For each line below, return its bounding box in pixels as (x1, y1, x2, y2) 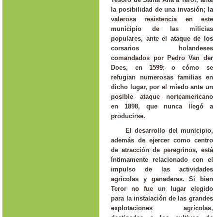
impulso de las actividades (111, 166, 213, 173)
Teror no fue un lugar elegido (111, 185, 213, 193)
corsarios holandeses (111, 44, 213, 52)
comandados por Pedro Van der (111, 54, 213, 62)
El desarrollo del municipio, (125, 127, 213, 135)
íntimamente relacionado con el (111, 156, 213, 164)
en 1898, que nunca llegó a (111, 102, 213, 110)
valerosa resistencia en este (111, 15, 213, 23)
